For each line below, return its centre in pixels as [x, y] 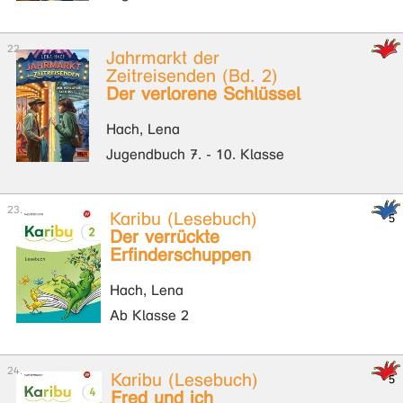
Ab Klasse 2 [149, 315]
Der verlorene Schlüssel [203, 94]
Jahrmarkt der [163, 58]
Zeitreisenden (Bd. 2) [192, 76]
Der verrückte [165, 237]
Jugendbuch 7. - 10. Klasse [195, 154]
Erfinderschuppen [180, 255]
